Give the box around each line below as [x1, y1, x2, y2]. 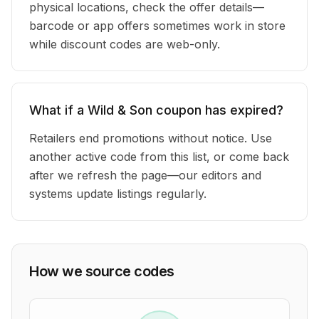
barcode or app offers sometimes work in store [29, 19, 286, 33]
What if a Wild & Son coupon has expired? [29, 103, 283, 117]
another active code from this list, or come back [29, 150, 289, 164]
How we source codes [29, 263, 174, 280]
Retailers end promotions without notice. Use [29, 131, 272, 145]
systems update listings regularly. [29, 187, 206, 201]
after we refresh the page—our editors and [29, 168, 261, 182]
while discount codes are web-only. [29, 37, 220, 51]
